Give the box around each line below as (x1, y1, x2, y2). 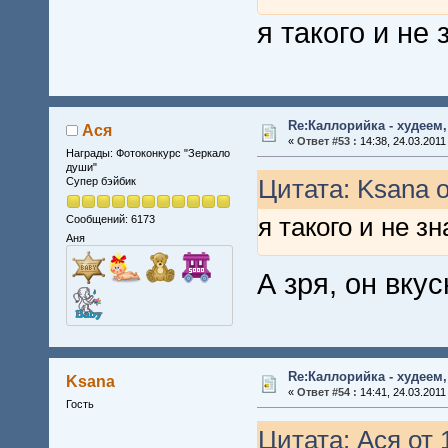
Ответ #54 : (296, 386, 357, 399)
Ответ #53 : (296, 134, 357, 147)
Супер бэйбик (65, 175, 136, 188)
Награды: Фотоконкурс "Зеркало (65, 147, 230, 160)
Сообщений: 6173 (65, 212, 155, 225)
